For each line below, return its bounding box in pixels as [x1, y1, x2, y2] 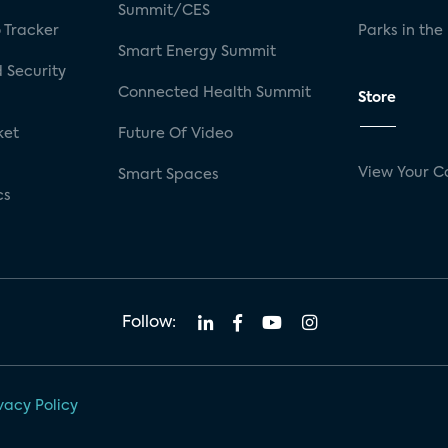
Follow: [121, 314, 176, 331]
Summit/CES [118, 3, 211, 18]
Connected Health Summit [118, 85, 312, 100]
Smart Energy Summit [118, 44, 277, 59]
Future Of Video [118, 126, 234, 141]
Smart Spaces [118, 167, 220, 182]
